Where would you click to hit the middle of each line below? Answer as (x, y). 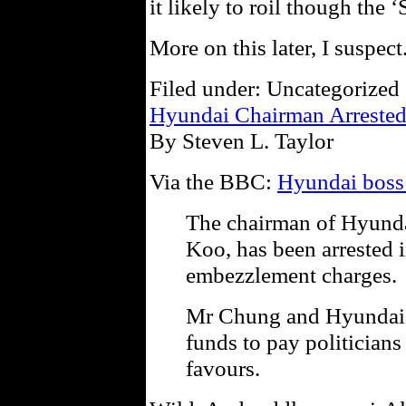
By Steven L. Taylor (242, 140)
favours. (223, 368)
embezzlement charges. (291, 275)
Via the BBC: (213, 181)
